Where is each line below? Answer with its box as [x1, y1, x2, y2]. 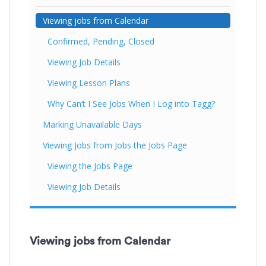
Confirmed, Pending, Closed [47, 35, 154, 47]
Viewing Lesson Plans [47, 77, 130, 88]
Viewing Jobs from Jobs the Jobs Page [43, 139, 187, 151]
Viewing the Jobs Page [47, 160, 132, 172]
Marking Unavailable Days [43, 118, 142, 130]
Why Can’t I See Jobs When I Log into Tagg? [47, 97, 215, 109]
